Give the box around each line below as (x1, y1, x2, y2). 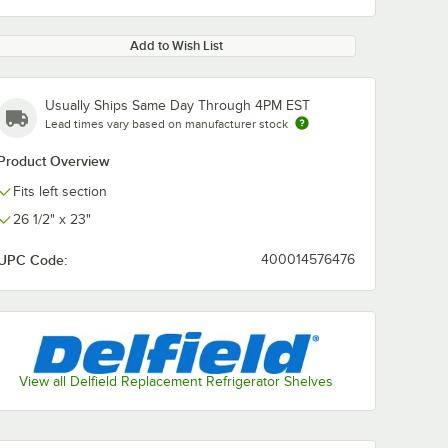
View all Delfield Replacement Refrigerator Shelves (19, 374, 333, 390)
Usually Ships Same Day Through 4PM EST (45, 98, 310, 113)
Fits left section (13, 184, 107, 199)
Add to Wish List (129, 38, 223, 53)
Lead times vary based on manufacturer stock (45, 117, 288, 131)
